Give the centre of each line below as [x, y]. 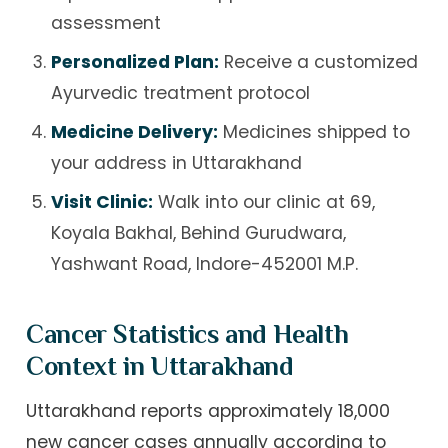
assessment [105, 23]
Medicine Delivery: [134, 132]
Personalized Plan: [134, 62]
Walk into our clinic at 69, [263, 201]
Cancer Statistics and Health [187, 334]
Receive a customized [318, 62]
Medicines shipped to [313, 132]
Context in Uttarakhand [160, 366]
